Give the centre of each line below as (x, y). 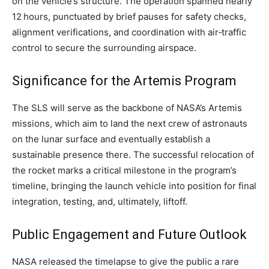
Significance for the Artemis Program (124, 81)
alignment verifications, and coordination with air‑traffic (129, 32)
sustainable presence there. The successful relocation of (133, 155)
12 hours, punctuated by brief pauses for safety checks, (129, 17)
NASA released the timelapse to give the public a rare (125, 262)
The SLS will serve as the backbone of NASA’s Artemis (127, 108)
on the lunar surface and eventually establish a (111, 139)
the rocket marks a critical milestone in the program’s (124, 171)
